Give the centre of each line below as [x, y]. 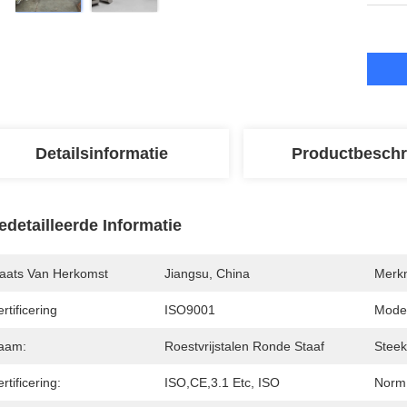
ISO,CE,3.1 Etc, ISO [222, 382]
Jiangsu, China [207, 273]
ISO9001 [190, 310]
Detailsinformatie [102, 154]
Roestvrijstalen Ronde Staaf [244, 346]
